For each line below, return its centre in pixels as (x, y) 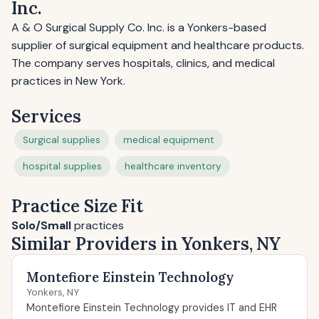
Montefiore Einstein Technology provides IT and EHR (152, 308)
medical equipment (169, 140)
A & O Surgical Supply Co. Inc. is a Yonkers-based (139, 27)
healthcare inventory (173, 166)
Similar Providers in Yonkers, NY (146, 244)
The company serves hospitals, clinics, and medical (143, 63)
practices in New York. (68, 81)
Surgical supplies (62, 140)
